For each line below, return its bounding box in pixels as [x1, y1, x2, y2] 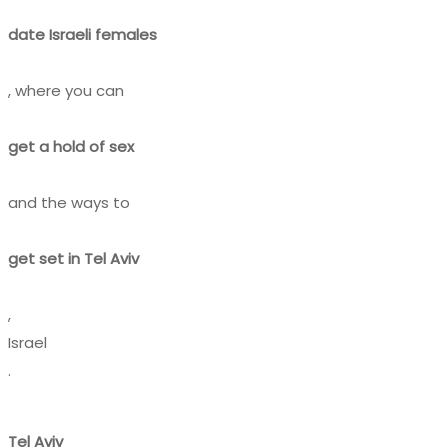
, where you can [8, 79, 124, 101]
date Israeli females [8, 23, 157, 45]
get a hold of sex [8, 135, 134, 157]
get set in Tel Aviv [8, 247, 139, 269]
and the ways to [8, 191, 130, 213]
